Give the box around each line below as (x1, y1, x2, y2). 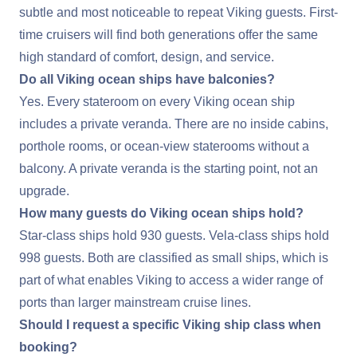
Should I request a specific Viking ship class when (19, 317, 321, 331)
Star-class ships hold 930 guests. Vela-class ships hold (19, 228, 329, 242)
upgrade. (19, 183, 69, 198)
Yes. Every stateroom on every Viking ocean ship (19, 94, 295, 108)
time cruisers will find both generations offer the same (19, 27, 318, 41)
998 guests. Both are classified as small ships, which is (19, 250, 328, 265)
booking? (19, 339, 77, 354)
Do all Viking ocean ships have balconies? (19, 72, 275, 86)
